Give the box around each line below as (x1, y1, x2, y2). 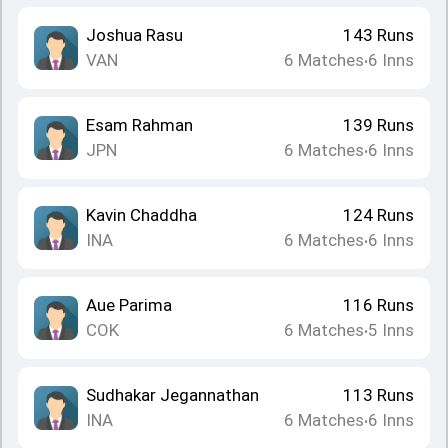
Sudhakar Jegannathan (86, 385, 259, 405)
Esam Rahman (86, 115, 193, 135)
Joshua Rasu (86, 25, 183, 45)
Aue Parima (86, 295, 172, 315)
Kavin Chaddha (86, 205, 197, 225)
